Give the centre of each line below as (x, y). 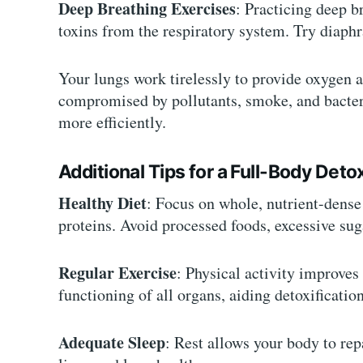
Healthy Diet (102, 203)
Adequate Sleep (112, 343)
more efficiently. (112, 122)
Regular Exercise (117, 273)
